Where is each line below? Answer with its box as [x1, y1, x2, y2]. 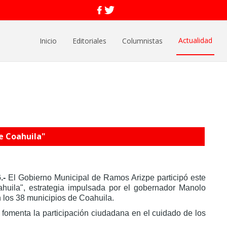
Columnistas [122, 36, 163, 46]
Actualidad [178, 35, 212, 45]
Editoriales [72, 36, 106, 46]
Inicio [40, 36, 57, 46]
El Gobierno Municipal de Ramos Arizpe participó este [8, 173, 206, 182]
